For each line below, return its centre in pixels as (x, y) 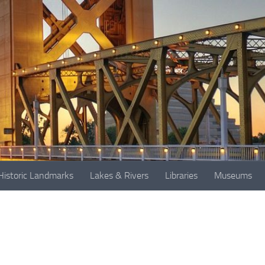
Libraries (181, 175)
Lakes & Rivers (119, 175)
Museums (233, 175)
